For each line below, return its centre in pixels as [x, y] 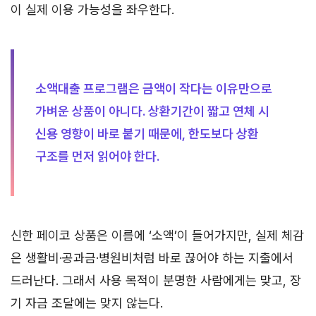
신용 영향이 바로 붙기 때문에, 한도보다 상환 [147, 133]
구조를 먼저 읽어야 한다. [97, 156]
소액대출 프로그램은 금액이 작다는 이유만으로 [154, 88]
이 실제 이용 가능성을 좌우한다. [92, 9]
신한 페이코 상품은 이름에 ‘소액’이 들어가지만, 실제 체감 [157, 235]
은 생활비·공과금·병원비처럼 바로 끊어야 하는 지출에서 [152, 257]
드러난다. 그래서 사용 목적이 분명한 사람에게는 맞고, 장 [156, 280]
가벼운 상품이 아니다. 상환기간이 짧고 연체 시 [152, 111]
